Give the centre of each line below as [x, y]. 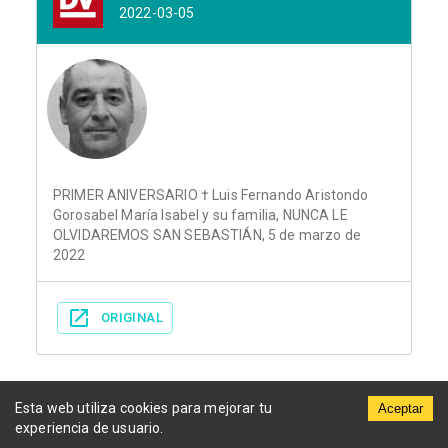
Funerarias [224, 436]
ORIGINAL [132, 318]
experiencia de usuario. [89, 428]
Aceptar [400, 408]
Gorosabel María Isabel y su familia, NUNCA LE [200, 215]
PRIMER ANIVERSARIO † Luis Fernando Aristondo [211, 195]
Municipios [74, 436]
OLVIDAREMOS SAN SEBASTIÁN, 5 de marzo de [207, 235]
